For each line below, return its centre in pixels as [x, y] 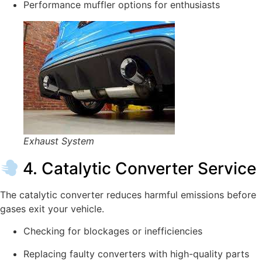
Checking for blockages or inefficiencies [113, 231]
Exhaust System [59, 141]
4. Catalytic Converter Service [137, 168]
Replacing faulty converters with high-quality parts [136, 254]
